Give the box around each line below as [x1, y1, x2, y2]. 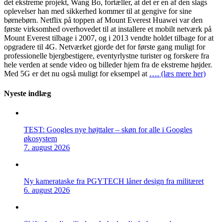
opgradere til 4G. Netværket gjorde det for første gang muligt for [4, 43, 205, 52]
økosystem [24, 134, 57, 143]
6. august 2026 [24, 185, 70, 194]
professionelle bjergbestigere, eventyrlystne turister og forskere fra [4, 52, 209, 60]
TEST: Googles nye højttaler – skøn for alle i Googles [24, 125, 192, 134]
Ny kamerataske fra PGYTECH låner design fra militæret [24, 176, 204, 185]
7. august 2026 [24, 143, 70, 152]
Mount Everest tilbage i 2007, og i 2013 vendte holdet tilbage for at [4, 34, 214, 43]
